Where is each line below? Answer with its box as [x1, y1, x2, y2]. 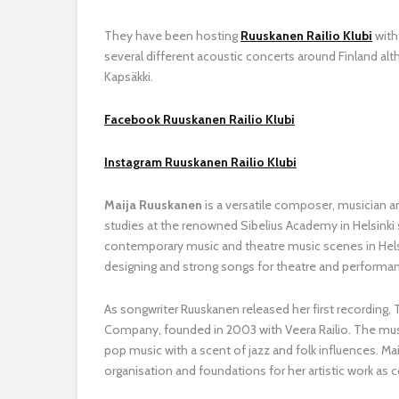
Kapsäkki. [104, 68, 153, 85]
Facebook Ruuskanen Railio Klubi [104, 110, 295, 127]
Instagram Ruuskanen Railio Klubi [104, 153, 297, 170]
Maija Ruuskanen [104, 196, 202, 213]
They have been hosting [104, 27, 240, 44]
